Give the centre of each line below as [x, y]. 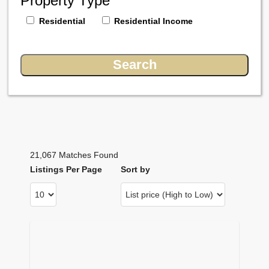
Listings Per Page [66, 169]
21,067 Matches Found [74, 155]
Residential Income [153, 21]
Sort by [136, 169]
